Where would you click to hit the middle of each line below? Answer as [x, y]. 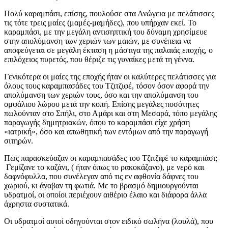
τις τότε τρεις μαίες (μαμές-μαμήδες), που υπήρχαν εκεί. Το [100, 22]
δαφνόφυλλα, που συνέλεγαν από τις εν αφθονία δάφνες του [101, 176]
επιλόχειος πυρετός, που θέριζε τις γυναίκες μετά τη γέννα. [99, 59]
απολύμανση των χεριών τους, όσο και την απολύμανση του [101, 95]
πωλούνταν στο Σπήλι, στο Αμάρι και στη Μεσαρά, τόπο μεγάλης [110, 113]
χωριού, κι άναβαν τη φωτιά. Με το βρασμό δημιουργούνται [101, 185]
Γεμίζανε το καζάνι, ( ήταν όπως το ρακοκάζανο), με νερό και [104, 167]
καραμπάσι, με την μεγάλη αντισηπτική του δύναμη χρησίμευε [106, 32]
